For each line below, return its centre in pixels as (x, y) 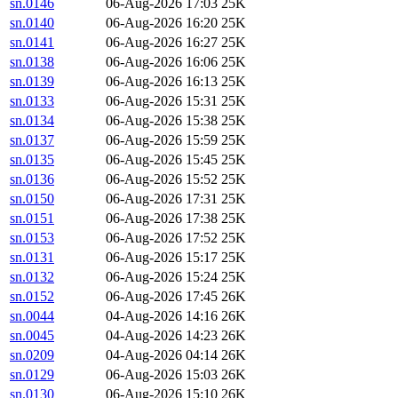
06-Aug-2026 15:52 (162, 179)
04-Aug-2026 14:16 (162, 316)
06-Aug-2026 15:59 (162, 140)
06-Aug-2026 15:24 (162, 277)
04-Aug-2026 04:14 (162, 355)
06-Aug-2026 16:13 (162, 82)
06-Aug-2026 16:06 (162, 62)
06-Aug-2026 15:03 (162, 375)
